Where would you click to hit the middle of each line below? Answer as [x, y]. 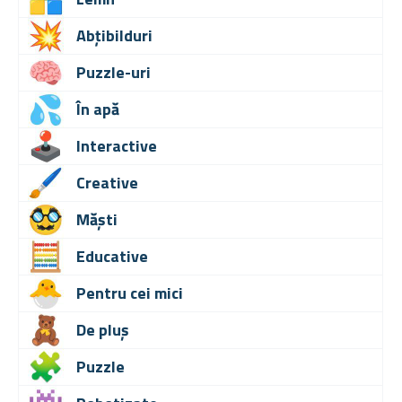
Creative [107, 183]
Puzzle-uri [114, 72]
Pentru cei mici [130, 293]
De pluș [103, 330]
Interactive [117, 146]
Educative [112, 256]
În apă [98, 109]
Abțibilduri [114, 35]
